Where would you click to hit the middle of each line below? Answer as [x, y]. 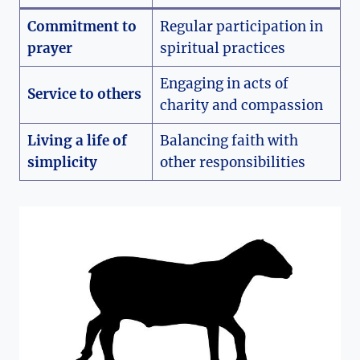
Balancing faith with [229, 140]
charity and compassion [241, 105]
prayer [49, 48]
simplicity [62, 162]
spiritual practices [222, 48]
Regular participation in [241, 26]
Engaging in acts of [224, 83]
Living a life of [77, 140]
